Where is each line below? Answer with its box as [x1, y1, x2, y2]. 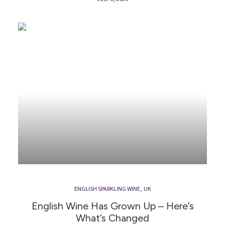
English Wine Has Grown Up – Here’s [31, 200, 194, 212]
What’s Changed [76, 212, 149, 224]
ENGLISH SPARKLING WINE [74, 185, 140, 193]
